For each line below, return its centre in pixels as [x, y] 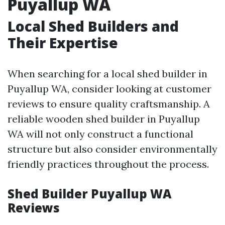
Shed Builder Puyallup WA [89, 194]
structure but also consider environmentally [113, 149]
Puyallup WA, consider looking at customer [109, 89]
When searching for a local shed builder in [107, 74]
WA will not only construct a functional [100, 134]
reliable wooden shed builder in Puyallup [104, 119]
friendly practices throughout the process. [108, 164]
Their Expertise [63, 43]
